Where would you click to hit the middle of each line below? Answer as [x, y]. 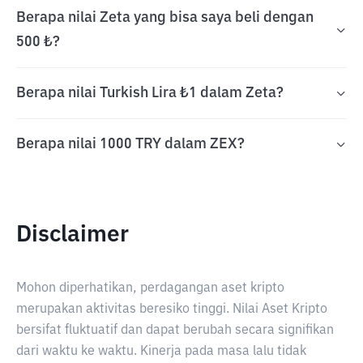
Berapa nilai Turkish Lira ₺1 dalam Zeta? [150, 93]
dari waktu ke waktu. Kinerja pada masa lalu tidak [161, 352]
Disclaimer [73, 235]
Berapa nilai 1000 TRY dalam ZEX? [130, 144]
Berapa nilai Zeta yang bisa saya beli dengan [165, 18]
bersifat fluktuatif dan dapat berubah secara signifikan [175, 331]
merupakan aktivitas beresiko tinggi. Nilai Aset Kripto [172, 310]
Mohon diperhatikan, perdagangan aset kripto [150, 288]
